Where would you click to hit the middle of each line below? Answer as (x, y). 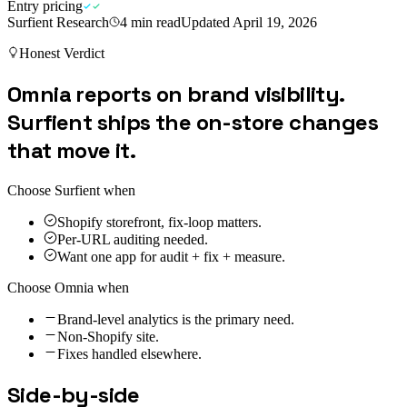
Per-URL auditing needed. (133, 239)
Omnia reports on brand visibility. (176, 94)
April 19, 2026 (275, 22)
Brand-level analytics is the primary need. (176, 319)
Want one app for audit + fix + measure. (171, 256)
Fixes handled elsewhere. (129, 353)
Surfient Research (58, 22)
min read (154, 22)
